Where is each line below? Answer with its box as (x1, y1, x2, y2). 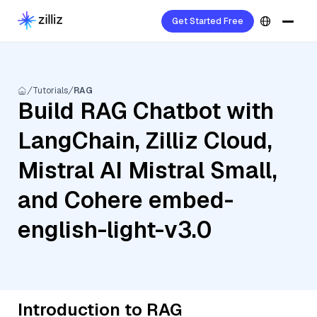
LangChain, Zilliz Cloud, (18, 126, 272, 155)
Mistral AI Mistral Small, (18, 156, 277, 185)
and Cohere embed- (18, 185, 234, 214)
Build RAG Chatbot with (18, 96, 274, 125)
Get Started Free (172, 16, 243, 27)
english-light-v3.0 (18, 215, 212, 244)
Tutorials (33, 85, 68, 96)
